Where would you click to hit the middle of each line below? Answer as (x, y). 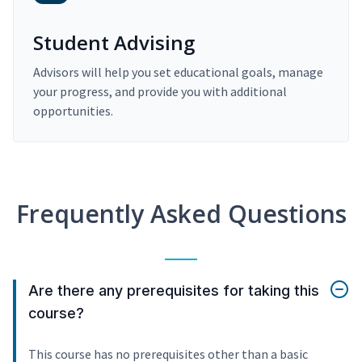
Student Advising (114, 43)
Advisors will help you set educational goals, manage (178, 72)
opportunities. (73, 111)
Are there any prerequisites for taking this (174, 291)
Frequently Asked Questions (181, 214)
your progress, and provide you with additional (160, 92)
